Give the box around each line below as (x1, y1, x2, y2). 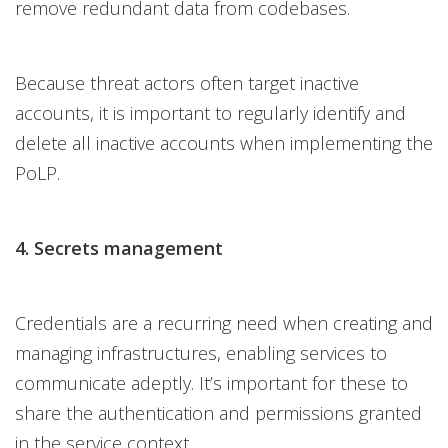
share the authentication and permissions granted (15, 401, 422, 425)
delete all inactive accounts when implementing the (15, 131, 433, 155)
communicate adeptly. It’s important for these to (15, 371, 408, 395)
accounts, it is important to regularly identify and (15, 101, 406, 125)
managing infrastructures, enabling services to (15, 341, 387, 365)
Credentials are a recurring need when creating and (15, 311, 433, 335)
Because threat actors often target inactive (15, 71, 359, 95)
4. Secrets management (15, 236, 223, 260)
